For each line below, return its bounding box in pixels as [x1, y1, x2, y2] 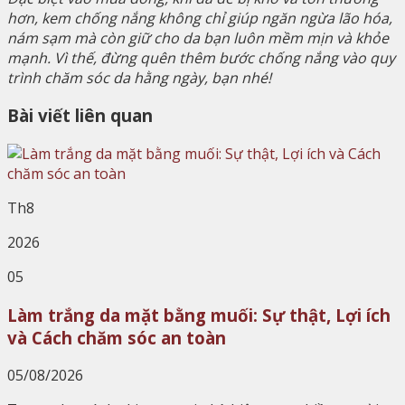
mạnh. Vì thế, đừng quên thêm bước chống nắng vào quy [7, 47, 395, 68]
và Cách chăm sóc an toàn [7, 325, 226, 349]
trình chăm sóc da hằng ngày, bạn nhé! [7, 67, 271, 88]
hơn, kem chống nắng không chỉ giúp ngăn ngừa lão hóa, [7, 7, 392, 28]
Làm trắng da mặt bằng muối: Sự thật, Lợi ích [7, 303, 391, 326]
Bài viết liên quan [7, 104, 153, 127]
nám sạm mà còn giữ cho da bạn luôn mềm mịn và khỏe [7, 27, 389, 48]
